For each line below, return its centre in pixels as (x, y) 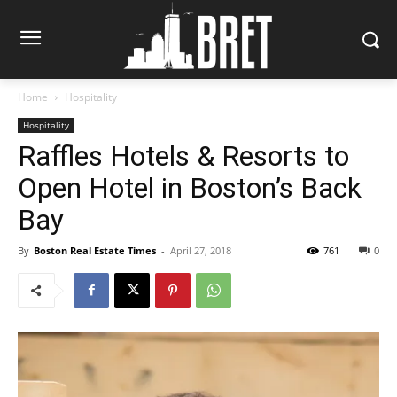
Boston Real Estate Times (95, 250)
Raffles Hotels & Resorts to (183, 156)
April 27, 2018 (201, 250)
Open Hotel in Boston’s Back (190, 187)
